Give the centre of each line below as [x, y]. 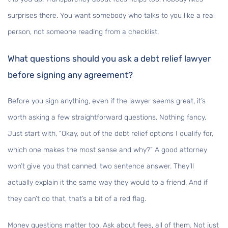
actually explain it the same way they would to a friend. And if [108, 183]
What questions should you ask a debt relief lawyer [109, 59]
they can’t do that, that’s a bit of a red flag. [77, 199]
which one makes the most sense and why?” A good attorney [107, 150]
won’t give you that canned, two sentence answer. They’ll [101, 166]
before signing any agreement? [70, 75]
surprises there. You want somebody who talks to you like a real [111, 16]
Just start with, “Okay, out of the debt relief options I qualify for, [110, 134]
